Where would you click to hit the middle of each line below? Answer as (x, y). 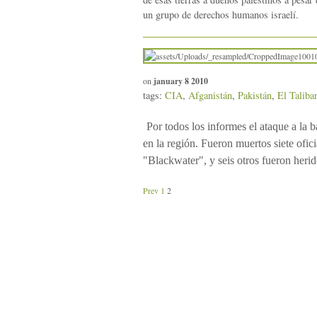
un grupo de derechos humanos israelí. (221, 14)
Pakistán (255, 96)
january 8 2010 (181, 81)
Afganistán (210, 96)
